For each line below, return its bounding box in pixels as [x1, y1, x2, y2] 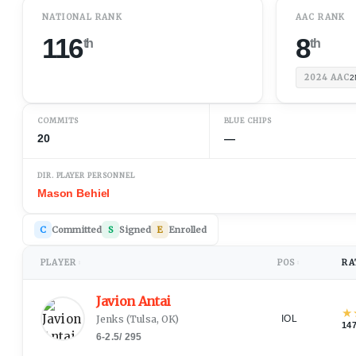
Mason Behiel [37, 186, 110, 199]
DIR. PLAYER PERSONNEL [37, 170, 135, 180]
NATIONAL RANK [42, 11, 123, 22]
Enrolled [168, 223, 207, 235]
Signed [119, 223, 152, 235]
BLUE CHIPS [223, 115, 272, 125]
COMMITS [37, 115, 79, 125]
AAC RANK [295, 11, 346, 22]
